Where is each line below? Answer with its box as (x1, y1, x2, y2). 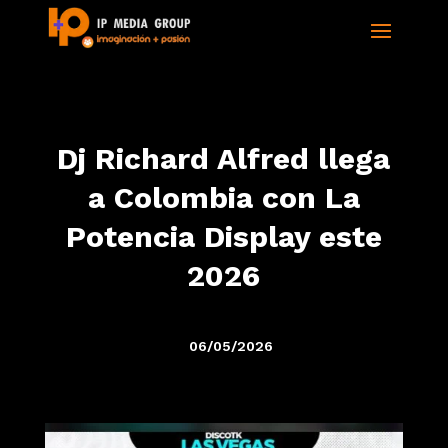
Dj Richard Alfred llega (57, 140, 391, 176)
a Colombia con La (87, 179, 360, 215)
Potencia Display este (65, 218, 382, 254)
